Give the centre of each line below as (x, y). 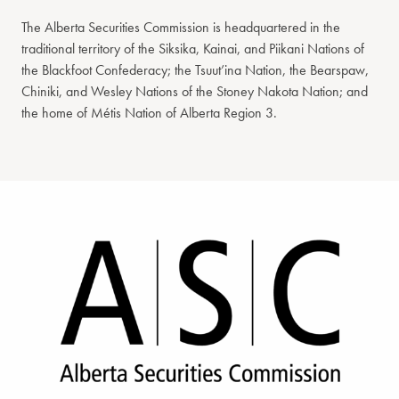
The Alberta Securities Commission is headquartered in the (181, 27)
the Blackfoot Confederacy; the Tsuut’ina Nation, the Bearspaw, (195, 69)
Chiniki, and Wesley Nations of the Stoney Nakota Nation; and (195, 91)
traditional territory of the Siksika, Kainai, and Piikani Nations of (193, 48)
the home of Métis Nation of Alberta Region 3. (149, 112)
